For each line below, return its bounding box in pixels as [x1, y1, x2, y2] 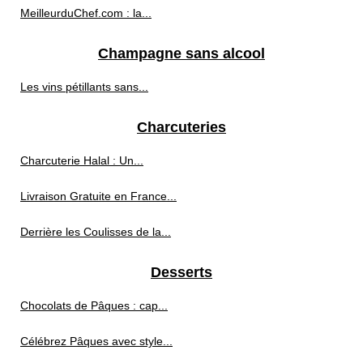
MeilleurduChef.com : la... [20, 6, 152, 20]
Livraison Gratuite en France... [20, 190, 177, 203]
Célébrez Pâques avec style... [20, 335, 173, 348]
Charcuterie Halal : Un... [20, 154, 143, 168]
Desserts [151, 264, 212, 281]
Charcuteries [137, 119, 226, 136]
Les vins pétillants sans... [20, 80, 148, 94]
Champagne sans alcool [98, 45, 265, 62]
